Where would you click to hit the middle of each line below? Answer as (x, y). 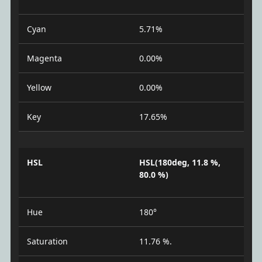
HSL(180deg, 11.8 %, (180, 163)
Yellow (39, 88)
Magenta (44, 58)
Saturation (47, 242)
